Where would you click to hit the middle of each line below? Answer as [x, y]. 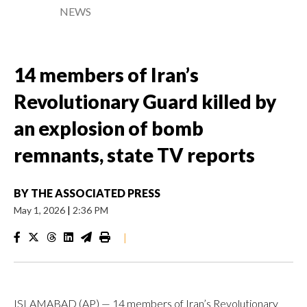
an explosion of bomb [109, 128]
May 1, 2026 [40, 210]
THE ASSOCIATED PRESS [96, 193]
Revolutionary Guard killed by [145, 101]
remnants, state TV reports [134, 155]
